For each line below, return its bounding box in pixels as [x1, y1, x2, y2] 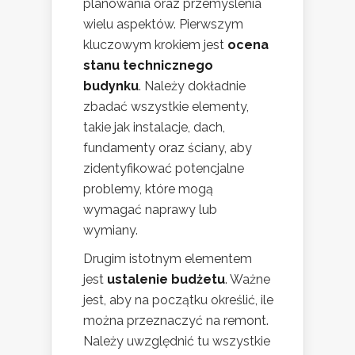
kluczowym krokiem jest [83, 37, 227, 53]
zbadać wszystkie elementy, [83, 99, 249, 115]
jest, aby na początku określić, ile [83, 292, 273, 308]
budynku [83, 78, 139, 94]
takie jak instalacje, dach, [83, 120, 225, 136]
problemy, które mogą [83, 181, 213, 197]
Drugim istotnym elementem [83, 251, 252, 267]
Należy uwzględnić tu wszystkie [83, 334, 270, 349]
